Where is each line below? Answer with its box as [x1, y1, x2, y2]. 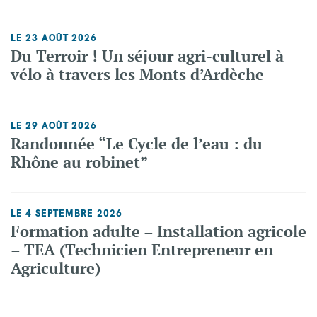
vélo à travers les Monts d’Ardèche [11, 63, 264, 85]
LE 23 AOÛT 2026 [11, 31, 98, 43]
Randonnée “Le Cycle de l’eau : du [11, 132, 263, 154]
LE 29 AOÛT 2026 [11, 119, 98, 131]
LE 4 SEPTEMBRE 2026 [11, 207, 122, 219]
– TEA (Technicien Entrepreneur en [11, 238, 273, 260]
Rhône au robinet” [11, 151, 148, 173]
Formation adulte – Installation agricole [11, 220, 306, 242]
